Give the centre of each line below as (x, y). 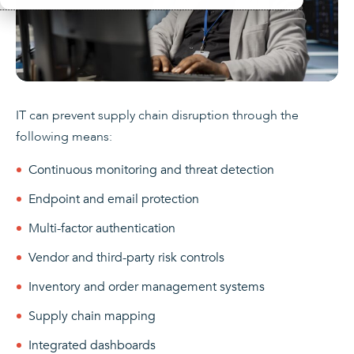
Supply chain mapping (92, 316)
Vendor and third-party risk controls (126, 257)
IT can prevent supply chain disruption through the (157, 115)
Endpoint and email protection (114, 199)
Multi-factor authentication (102, 228)
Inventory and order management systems (147, 286)
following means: (64, 136)
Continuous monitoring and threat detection (151, 169)
